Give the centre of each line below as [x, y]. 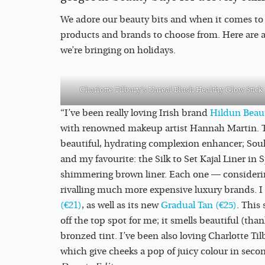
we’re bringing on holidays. [118, 51]
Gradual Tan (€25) [199, 206]
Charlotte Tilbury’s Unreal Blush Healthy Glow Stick [171, 90]
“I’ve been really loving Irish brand [135, 113]
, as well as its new [121, 206]
